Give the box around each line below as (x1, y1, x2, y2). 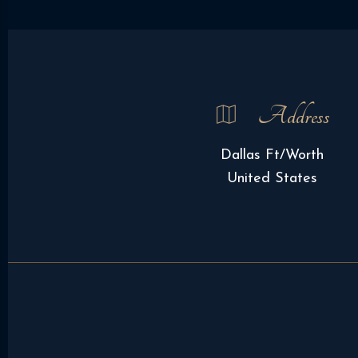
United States (227, 171, 317, 186)
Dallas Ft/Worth (221, 148, 324, 163)
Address (258, 101, 330, 130)
